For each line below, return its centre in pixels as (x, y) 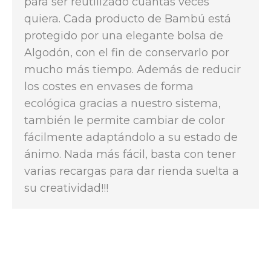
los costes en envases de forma (109, 87)
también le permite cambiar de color (125, 120)
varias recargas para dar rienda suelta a (132, 171)
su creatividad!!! (66, 188)
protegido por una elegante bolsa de (124, 36)
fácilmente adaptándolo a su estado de (131, 137)
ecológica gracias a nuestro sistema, (122, 103)
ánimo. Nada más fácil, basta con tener (130, 154)
